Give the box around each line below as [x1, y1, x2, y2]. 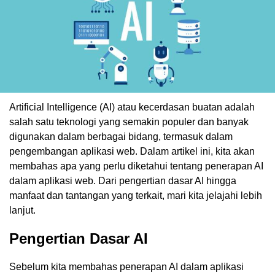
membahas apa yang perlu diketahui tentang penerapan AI [9, 160, 263, 171]
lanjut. [9, 204, 36, 215]
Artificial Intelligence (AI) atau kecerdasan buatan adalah [9, 101, 255, 112]
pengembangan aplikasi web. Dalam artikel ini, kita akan [9, 145, 255, 157]
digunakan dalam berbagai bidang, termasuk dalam [9, 131, 233, 142]
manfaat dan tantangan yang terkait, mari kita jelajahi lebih [9, 190, 262, 201]
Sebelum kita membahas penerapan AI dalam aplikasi [9, 261, 244, 272]
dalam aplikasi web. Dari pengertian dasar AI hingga [9, 175, 236, 186]
